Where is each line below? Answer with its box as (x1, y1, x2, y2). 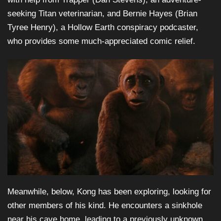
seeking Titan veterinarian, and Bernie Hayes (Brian (7, 8, 197, 18)
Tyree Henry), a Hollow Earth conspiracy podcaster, (7, 22, 198, 32)
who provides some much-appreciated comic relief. (7, 36, 195, 46)
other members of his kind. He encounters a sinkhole (7, 201, 202, 211)
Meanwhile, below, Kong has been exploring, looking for (7, 187, 211, 197)
